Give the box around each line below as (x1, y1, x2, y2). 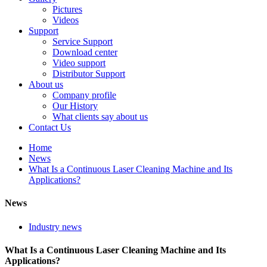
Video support (52, 58, 105, 68)
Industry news (29, 221, 82, 232)
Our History (52, 101, 98, 111)
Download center (52, 47, 117, 57)
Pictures (52, 4, 82, 14)
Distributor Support (52, 69, 125, 79)
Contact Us (29, 122, 71, 132)
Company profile (52, 90, 116, 100)
